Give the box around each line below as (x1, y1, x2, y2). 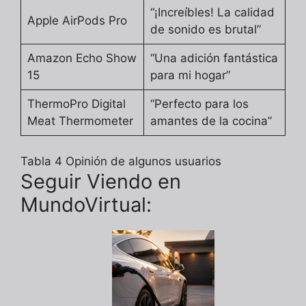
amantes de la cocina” (150, 113, 272, 128)
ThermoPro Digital (27, 96, 126, 111)
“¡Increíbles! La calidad (150, 5, 275, 19)
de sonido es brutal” (150, 22, 261, 36)
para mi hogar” (150, 68, 230, 82)
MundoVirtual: (20, 193, 152, 217)
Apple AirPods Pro (27, 13, 127, 27)
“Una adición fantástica (150, 51, 278, 65)
